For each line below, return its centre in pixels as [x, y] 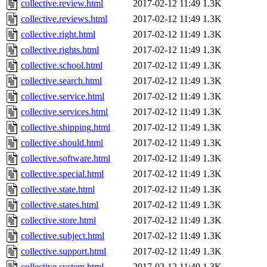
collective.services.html [64, 112]
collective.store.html [58, 221]
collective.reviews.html [64, 19]
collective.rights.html [60, 50]
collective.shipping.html [66, 128]
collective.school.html [62, 66]
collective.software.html [66, 159]
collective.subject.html [63, 236]
